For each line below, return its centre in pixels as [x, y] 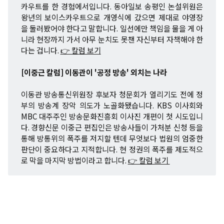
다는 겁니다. [40, 50]
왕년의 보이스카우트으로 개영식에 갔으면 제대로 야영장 [112, 17]
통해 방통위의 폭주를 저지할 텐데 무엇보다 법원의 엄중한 [112, 138]
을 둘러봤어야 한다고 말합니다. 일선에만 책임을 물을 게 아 [112, 28]
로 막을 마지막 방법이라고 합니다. [74, 160]
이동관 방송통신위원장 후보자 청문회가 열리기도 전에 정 [112, 94]
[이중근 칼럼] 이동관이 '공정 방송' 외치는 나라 [94, 72]
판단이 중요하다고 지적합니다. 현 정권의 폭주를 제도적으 [112, 149]
